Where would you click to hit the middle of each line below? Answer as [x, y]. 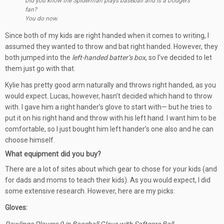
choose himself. [30, 140]
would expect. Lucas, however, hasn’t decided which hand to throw [109, 96]
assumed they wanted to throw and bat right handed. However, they [111, 46]
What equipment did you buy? [53, 154]
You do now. [41, 18]
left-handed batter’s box [109, 57]
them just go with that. [40, 68]
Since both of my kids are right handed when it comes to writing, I [107, 35]
